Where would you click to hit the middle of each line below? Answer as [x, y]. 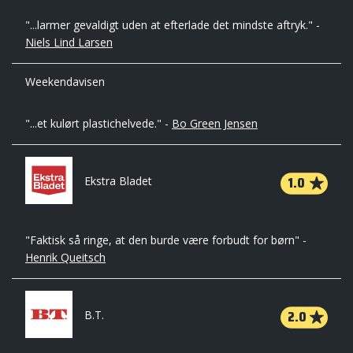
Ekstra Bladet [118, 181]
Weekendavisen [65, 82]
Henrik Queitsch [65, 257]
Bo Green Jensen [215, 123]
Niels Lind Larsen [69, 42]
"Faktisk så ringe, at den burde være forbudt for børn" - [166, 240]
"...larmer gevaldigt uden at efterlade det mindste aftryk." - [173, 25]
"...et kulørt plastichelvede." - [98, 123]
